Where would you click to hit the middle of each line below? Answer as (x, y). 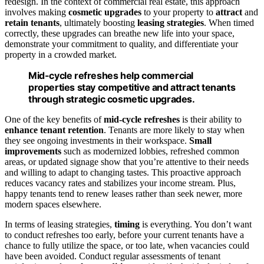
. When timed (229, 23)
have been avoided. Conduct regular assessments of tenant (113, 256)
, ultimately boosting (98, 23)
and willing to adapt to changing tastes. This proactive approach (123, 173)
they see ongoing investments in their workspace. (97, 141)
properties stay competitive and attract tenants (132, 88)
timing (127, 225)
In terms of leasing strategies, (60, 225)
